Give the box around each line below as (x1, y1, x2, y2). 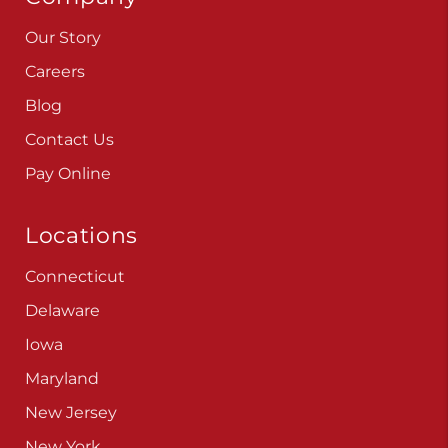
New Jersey (25, 402, 118, 422)
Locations (25, 221, 139, 248)
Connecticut (25, 266, 126, 286)
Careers (25, 61, 86, 81)
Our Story (25, 27, 102, 47)
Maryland (25, 368, 100, 388)
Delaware (25, 300, 101, 320)
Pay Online (25, 163, 112, 183)
